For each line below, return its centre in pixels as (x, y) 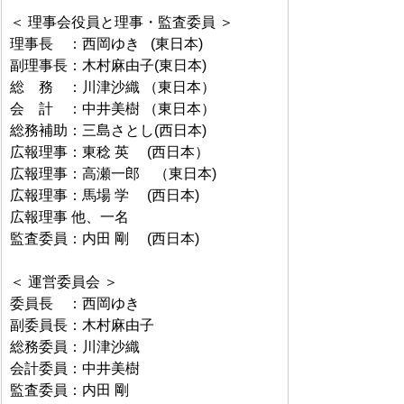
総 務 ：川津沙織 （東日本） (113, 87)
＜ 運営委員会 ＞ (64, 281)
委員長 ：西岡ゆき (75, 303)
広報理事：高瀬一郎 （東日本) (113, 173)
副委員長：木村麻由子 (82, 325)
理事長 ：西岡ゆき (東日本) (106, 43)
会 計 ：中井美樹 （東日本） (113, 108)
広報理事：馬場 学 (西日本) (105, 195)
